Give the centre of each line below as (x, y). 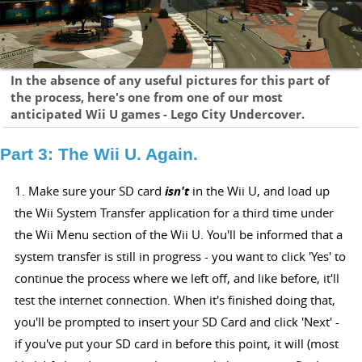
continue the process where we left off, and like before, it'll (177, 278)
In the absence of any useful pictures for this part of (170, 81)
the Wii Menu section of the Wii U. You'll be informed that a (178, 235)
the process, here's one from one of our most (147, 98)
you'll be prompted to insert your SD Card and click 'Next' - (177, 322)
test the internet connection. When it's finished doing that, (175, 300)
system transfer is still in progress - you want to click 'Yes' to (180, 257)
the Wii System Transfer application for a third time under (174, 213)
